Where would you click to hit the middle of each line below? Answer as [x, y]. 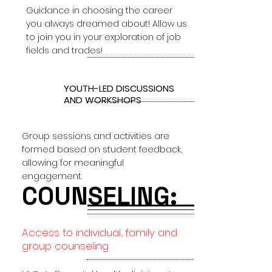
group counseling [65, 246]
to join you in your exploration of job [104, 37]
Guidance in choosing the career [99, 10]
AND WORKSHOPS [103, 100]
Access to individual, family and [100, 233]
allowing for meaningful [73, 163]
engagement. [52, 176]
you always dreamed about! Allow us [107, 24]
